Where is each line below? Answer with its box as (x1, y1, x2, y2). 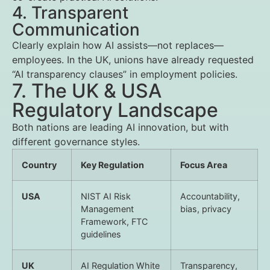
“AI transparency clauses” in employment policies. (12, 68, 237, 80)
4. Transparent (12, 2, 128, 23)
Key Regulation (81, 160, 144, 170)
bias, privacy (180, 204, 231, 214)
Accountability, (180, 191, 240, 201)
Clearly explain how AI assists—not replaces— (12, 39, 224, 51)
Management (81, 204, 134, 214)
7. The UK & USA (12, 79, 162, 102)
